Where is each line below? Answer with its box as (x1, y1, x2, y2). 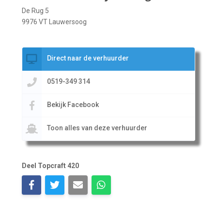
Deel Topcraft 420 (21, 161, 79, 170)
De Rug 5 (21, 6, 49, 15)
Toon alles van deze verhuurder (46, 124, 147, 132)
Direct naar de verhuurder (46, 54, 129, 62)
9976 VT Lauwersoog (21, 17, 87, 26)
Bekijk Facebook (46, 100, 99, 108)
